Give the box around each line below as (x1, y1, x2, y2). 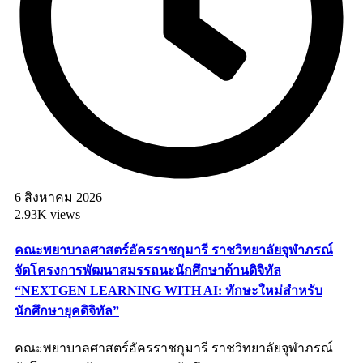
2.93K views (15, 207, 80, 222)
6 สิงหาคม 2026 (15, 190, 102, 205)
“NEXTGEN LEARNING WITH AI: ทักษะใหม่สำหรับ (15, 283, 322, 297)
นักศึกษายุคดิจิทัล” (15, 303, 119, 318)
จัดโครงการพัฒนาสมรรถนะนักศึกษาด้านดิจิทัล (15, 263, 281, 277)
